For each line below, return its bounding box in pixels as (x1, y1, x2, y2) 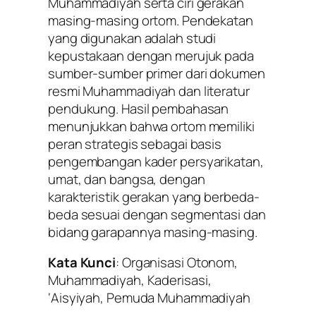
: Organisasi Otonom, (116, 253, 238, 272)
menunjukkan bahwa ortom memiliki (48, 116, 255, 135)
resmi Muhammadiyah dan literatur (48, 81, 250, 100)
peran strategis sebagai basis (48, 134, 222, 153)
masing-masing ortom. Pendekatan (48, 11, 253, 30)
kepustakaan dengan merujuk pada (48, 46, 254, 65)
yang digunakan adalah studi (48, 28, 217, 47)
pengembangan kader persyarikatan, (48, 152, 264, 171)
